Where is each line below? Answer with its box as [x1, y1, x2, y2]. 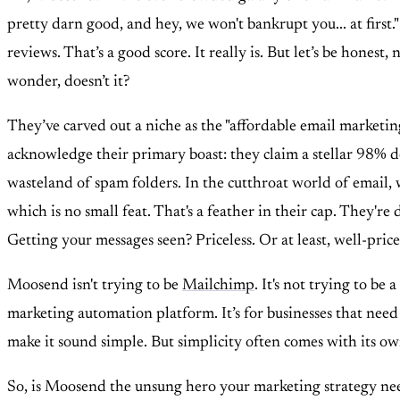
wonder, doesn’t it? [7, 74, 129, 91]
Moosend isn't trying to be [7, 278, 182, 295]
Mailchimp [182, 278, 254, 295]
